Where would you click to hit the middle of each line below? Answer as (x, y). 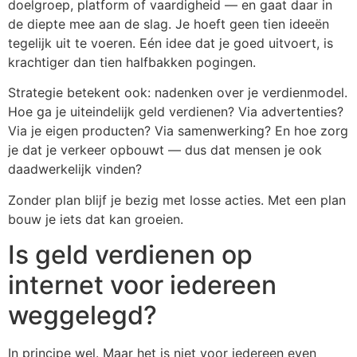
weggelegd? (82, 316)
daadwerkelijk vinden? (75, 169)
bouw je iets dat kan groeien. (96, 219)
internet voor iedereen (142, 285)
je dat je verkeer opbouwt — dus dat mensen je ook (165, 150)
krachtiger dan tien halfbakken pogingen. (132, 63)
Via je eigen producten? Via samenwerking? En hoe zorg (178, 131)
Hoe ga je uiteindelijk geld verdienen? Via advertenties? (176, 112)
